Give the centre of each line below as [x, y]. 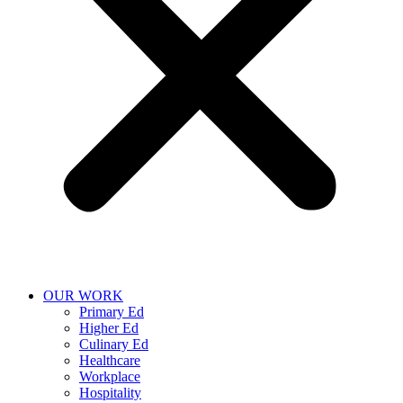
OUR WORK [83, 296]
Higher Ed [109, 328]
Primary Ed [112, 312]
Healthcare [110, 360]
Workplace [110, 376]
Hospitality [110, 393]
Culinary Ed [114, 344]
